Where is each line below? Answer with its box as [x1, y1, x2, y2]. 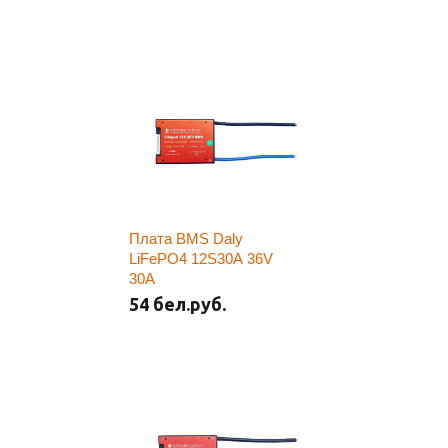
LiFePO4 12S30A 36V [129, 250, 273, 267]
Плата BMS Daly [129, 230, 243, 247]
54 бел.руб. [129, 294, 226, 314]
